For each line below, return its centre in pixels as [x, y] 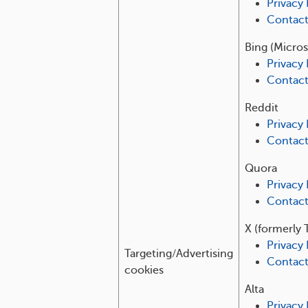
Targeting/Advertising [179, 254]
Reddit [262, 108]
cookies [144, 270]
